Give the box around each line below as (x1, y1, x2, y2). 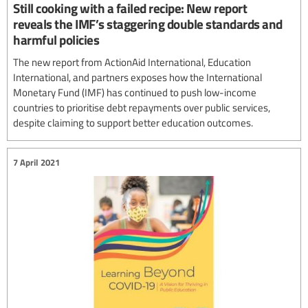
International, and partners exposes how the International (13, 70, 262, 85)
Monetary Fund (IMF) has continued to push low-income (13, 85, 256, 100)
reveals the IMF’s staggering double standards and (13, 14, 283, 34)
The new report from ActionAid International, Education (13, 55, 251, 69)
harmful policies (13, 30, 99, 49)
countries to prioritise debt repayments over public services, (13, 100, 270, 115)
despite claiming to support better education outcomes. (13, 115, 253, 130)
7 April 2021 (13, 155, 60, 168)
